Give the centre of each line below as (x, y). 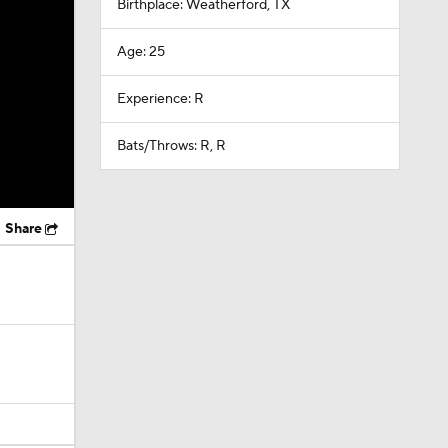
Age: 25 (140, 52)
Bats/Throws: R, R (171, 146)
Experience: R (160, 99)
